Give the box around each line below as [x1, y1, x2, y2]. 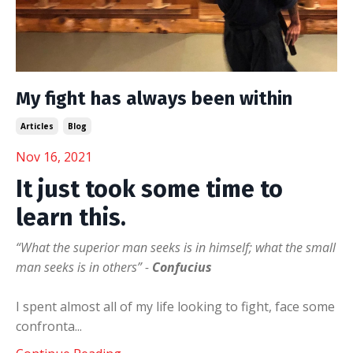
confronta [16, 318, 75, 335]
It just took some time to [16, 175, 283, 203]
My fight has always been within [16, 87, 292, 110]
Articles [20, 121, 54, 132]
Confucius [152, 258, 212, 276]
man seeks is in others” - [16, 258, 152, 276]
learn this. [16, 203, 126, 232]
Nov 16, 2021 [16, 148, 92, 165]
